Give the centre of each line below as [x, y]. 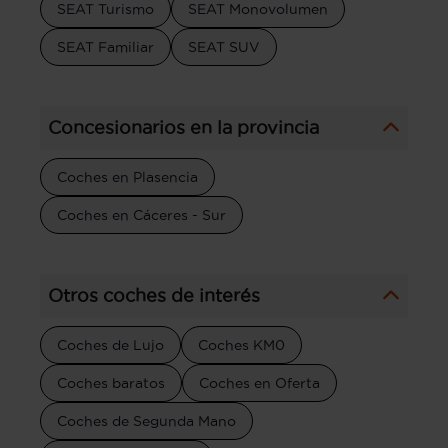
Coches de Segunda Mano [146, 420]
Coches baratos [111, 382]
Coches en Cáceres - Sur [141, 214]
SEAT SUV [224, 46]
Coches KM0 [241, 344]
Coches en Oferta [259, 382]
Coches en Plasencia [127, 176]
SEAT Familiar [105, 46]
